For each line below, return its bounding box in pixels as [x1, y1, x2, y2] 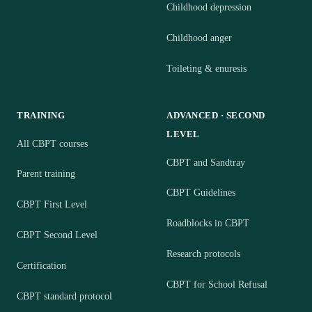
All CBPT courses [17, 138, 88, 149]
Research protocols [166, 248, 240, 259]
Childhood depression [166, 2, 251, 13]
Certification [17, 260, 66, 271]
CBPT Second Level [17, 229, 97, 240]
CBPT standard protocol [17, 290, 112, 302]
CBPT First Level [17, 199, 87, 210]
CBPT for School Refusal [166, 279, 267, 290]
